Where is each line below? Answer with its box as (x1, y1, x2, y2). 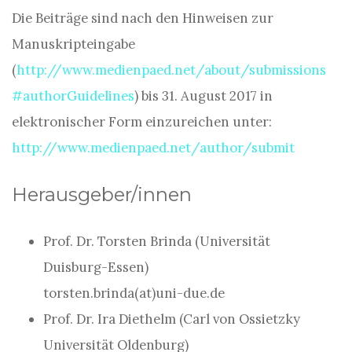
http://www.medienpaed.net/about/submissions (16, 61, 326, 79)
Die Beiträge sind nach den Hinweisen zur (12, 9, 273, 27)
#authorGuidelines (12, 87, 134, 104)
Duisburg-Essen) (43, 258, 148, 276)
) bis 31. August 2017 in (134, 87, 273, 104)
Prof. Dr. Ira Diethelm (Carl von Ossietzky (43, 310, 300, 328)
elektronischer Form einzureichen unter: (12, 113, 272, 130)
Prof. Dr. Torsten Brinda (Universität (43, 233, 270, 250)
